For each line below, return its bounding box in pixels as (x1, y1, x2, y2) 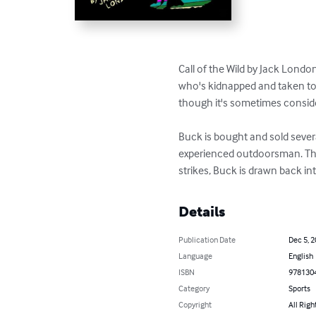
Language (178, 250, 213, 262)
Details (178, 203, 226, 221)
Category (178, 283, 210, 294)
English (288, 250, 313, 262)
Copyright (178, 299, 212, 310)
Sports (288, 283, 310, 294)
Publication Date (178, 234, 236, 245)
